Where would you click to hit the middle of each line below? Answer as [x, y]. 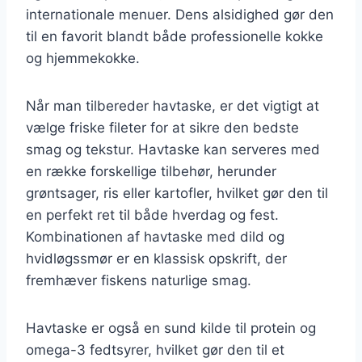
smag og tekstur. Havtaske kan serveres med [173, 149]
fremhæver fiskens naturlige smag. [139, 280]
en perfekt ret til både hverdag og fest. [152, 215]
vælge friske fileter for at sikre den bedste [162, 127]
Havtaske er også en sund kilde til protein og [171, 328]
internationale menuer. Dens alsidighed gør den [180, 14]
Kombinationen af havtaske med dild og [155, 236]
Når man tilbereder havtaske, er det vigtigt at [173, 105]
